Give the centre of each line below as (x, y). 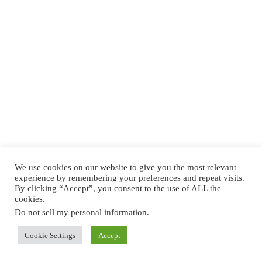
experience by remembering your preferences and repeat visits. (130, 178)
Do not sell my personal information (81, 212)
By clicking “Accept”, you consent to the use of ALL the (118, 188)
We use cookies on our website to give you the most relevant (125, 167)
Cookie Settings (50, 235)
